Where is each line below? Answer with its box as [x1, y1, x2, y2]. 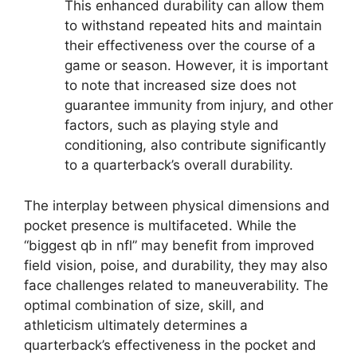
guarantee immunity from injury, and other [65, 97, 333, 114]
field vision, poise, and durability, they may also [24, 257, 328, 273]
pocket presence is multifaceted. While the [24, 217, 296, 233]
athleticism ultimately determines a [24, 316, 248, 333]
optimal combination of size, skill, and [24, 296, 265, 313]
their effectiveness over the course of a [65, 37, 316, 54]
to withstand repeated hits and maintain [65, 18, 322, 34]
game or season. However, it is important [65, 57, 328, 74]
